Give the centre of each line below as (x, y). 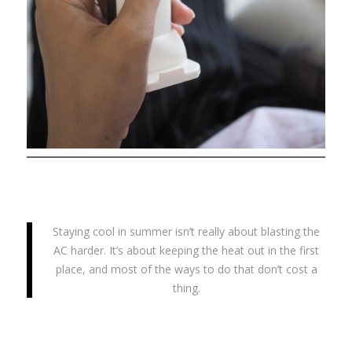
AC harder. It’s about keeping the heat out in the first (187, 251)
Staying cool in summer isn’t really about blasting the (187, 232)
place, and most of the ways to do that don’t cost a (186, 269)
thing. (186, 288)
